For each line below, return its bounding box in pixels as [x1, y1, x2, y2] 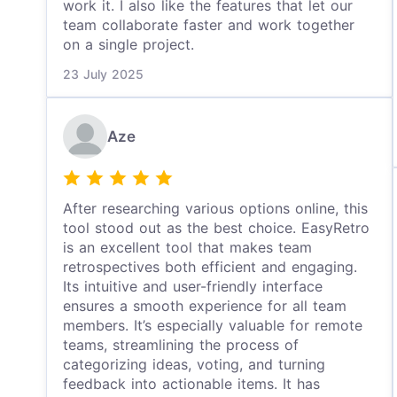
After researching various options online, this [63, 199, 368, 217]
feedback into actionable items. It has [63, 375, 320, 393]
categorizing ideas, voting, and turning [63, 355, 325, 373]
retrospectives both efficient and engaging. [63, 258, 357, 276]
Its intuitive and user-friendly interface [63, 277, 323, 295]
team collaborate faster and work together [63, 16, 354, 34]
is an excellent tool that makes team [63, 238, 312, 256]
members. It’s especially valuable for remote [63, 316, 362, 334]
